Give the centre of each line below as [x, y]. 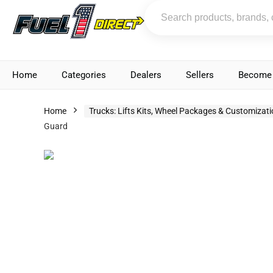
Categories [84, 75]
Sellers [200, 75]
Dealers [146, 75]
